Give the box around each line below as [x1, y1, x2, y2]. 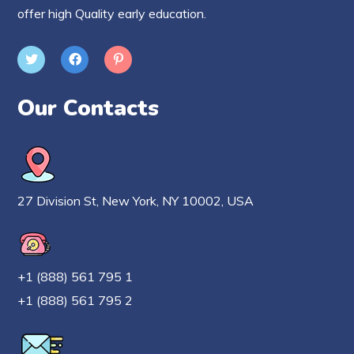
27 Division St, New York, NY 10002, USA [17, 192, 254, 209]
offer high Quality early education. [17, 5, 207, 21]
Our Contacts [17, 92, 160, 123]
